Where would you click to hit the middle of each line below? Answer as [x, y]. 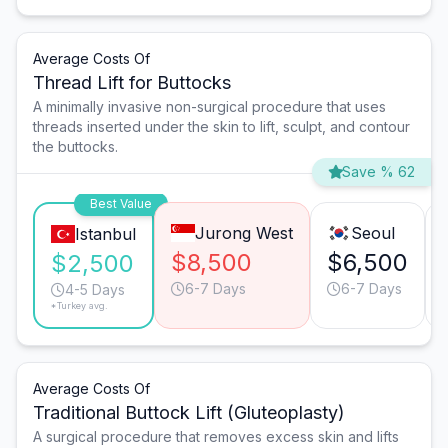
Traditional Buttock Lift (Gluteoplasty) [189, 413]
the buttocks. [75, 147]
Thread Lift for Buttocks [132, 83]
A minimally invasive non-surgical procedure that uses [209, 107]
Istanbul [105, 234]
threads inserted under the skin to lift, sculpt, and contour [221, 127]
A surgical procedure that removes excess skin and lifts [216, 437]
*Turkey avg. [79, 306]
